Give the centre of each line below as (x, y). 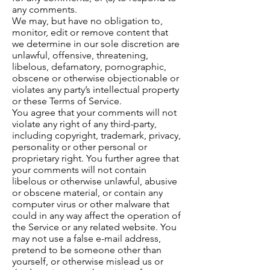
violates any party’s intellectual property (96, 90)
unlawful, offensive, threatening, (80, 55)
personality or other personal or (80, 147)
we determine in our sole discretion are (96, 44)
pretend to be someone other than (87, 250)
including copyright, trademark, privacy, (96, 136)
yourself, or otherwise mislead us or (88, 262)
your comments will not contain (79, 170)
